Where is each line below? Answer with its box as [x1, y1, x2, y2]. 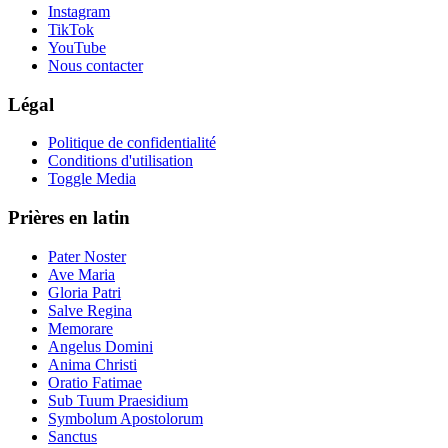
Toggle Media [48, 170, 136, 188]
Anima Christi [48, 355, 137, 373]
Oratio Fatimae [48, 373, 142, 391]
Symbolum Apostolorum [48, 409, 203, 427]
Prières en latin [8, 207, 130, 229]
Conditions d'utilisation [48, 152, 193, 170]
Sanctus [48, 427, 97, 445]
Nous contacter [48, 56, 143, 74]
